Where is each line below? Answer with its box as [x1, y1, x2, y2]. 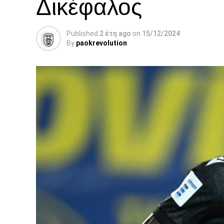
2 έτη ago [99, 29, 131, 37]
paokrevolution [76, 39, 127, 47]
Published [66, 29, 98, 37]
